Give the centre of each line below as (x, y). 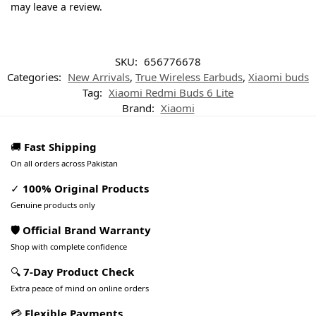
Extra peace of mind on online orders (80, 288)
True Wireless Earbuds (189, 77)
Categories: (36, 77)
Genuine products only (53, 205)
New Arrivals (99, 77)
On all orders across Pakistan (64, 163)
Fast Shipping (60, 146)
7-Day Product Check (79, 271)
